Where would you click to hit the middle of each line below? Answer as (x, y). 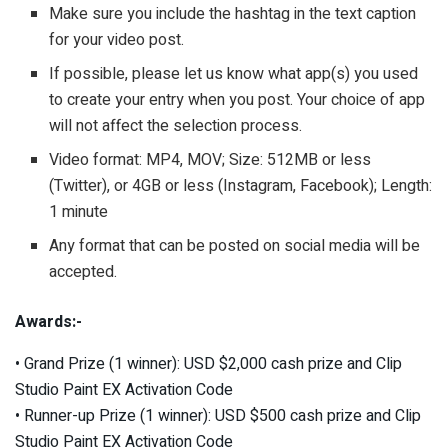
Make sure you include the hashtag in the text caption (233, 14)
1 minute (79, 212)
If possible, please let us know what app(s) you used (234, 74)
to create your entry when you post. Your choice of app (237, 100)
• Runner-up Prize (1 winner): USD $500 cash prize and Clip (218, 416)
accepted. (83, 272)
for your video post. (117, 40)
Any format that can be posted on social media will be (235, 246)
